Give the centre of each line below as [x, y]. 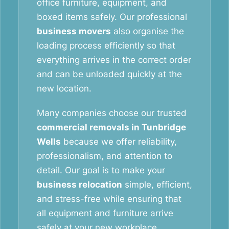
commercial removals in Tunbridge [111, 127]
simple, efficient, [157, 185]
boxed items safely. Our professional [112, 17]
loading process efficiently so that [106, 45]
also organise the [147, 31]
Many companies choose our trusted [112, 113]
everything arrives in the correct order [114, 60]
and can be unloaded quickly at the [109, 74]
